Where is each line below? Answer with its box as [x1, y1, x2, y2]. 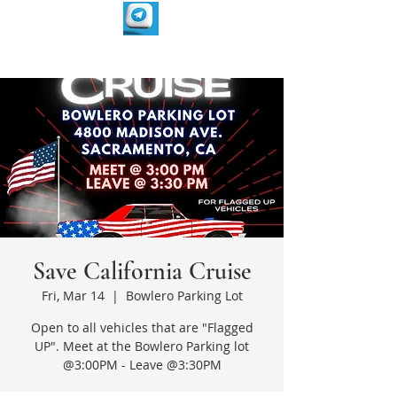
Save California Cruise [32, 256, 252, 286]
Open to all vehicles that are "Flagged [30, 319, 253, 336]
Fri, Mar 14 [41, 287, 105, 304]
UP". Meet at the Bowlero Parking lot [35, 338, 249, 354]
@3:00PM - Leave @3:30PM [62, 356, 222, 373]
